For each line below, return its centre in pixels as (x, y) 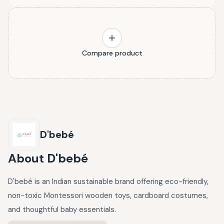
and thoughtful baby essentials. (62, 209)
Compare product (112, 53)
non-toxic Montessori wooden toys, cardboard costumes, (108, 195)
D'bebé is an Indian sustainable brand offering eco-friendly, (108, 181)
